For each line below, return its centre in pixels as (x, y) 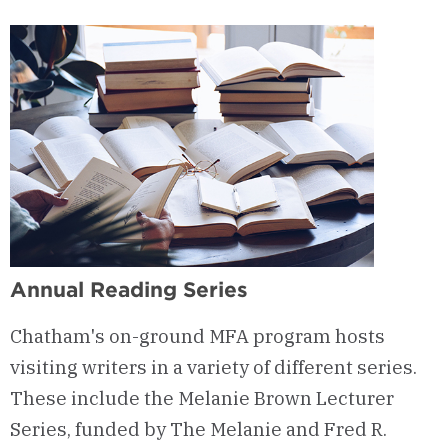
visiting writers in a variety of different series (211, 367)
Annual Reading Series (129, 289)
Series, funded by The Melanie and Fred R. (198, 429)
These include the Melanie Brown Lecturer (202, 398)
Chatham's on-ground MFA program (172, 336)
